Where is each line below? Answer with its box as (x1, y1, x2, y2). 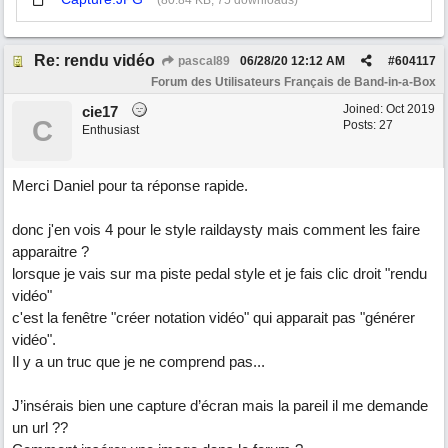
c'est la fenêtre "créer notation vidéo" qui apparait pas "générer (12, 309, 415, 326)
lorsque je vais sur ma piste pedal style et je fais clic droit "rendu (12, 265, 427, 282)
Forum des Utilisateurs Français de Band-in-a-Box (151, 75, 436, 89)
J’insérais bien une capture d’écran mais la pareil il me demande (12, 397, 428, 414)
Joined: (343, 102, 386, 116)
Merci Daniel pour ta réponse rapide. (12, 177, 248, 194)
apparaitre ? (12, 243, 89, 260)
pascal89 (175, 54, 230, 68)
